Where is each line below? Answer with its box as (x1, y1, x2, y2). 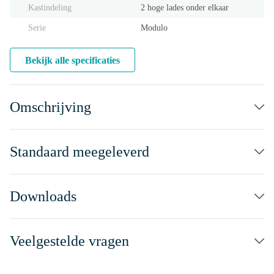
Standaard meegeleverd (10, 144, 149, 160)
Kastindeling (28, 3, 72, 12)
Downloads (10, 188, 76, 204)
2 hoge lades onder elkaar (141, 3, 229, 12)
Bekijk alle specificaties (25, 55, 120, 65)
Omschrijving (10, 99, 91, 115)
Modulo (141, 23, 168, 32)
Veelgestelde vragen (10, 233, 129, 249)
